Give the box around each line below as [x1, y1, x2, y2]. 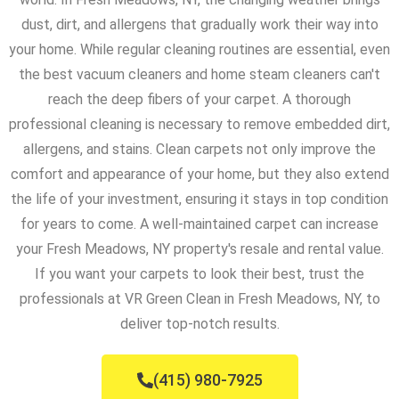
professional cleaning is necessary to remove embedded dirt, [9, 116, 390, 134]
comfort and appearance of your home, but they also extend [10, 166, 389, 183]
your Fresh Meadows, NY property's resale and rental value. [15, 240, 384, 258]
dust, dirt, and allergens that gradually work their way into [20, 16, 379, 34]
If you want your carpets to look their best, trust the [35, 265, 364, 283]
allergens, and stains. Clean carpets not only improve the [23, 141, 376, 159]
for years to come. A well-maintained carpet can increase [20, 216, 379, 233]
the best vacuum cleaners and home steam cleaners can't [19, 66, 380, 84]
